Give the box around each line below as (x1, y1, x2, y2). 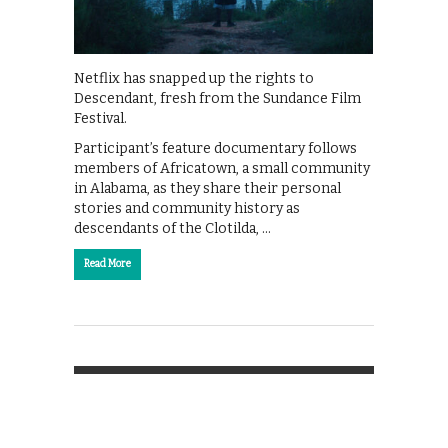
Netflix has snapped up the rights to (74, 69, 314, 87)
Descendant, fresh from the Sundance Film (74, 89, 361, 107)
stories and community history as (74, 199, 300, 217)
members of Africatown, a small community (74, 159, 370, 177)
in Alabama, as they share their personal (74, 179, 341, 197)
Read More (84, 257, 131, 270)
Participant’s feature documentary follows (74, 139, 357, 157)
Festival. (74, 109, 127, 127)
